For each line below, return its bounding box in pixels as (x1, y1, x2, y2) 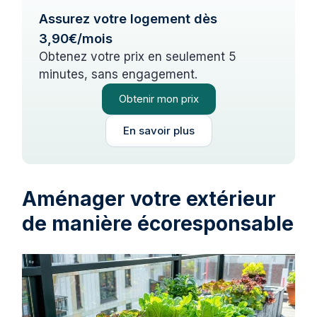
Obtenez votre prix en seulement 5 (39, 49, 237, 64)
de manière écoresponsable (22, 211, 294, 236)
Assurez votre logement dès (39, 10, 218, 26)
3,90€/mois (39, 30, 113, 46)
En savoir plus (122, 123, 195, 137)
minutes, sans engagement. (39, 67, 198, 81)
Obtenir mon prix (118, 91, 199, 105)
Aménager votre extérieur (22, 186, 277, 211)
